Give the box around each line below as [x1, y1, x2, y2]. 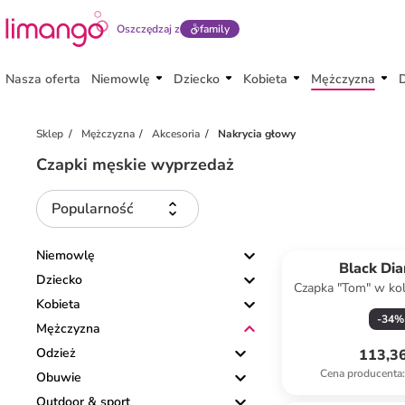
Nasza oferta [5, 71, 80, 88]
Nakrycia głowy [217, 127, 296, 141]
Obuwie [36, 369, 81, 386]
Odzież [36, 344, 76, 362]
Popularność [52, 199, 133, 219]
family [199, 22, 230, 36]
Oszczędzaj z [117, 22, 180, 36]
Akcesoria [152, 127, 201, 141]
